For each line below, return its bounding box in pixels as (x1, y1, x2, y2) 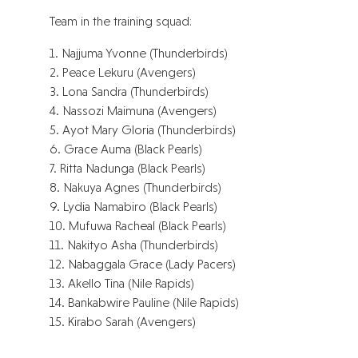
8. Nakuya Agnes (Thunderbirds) (50, 180, 222, 196)
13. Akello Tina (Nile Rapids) (50, 276, 195, 292)
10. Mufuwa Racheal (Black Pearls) (50, 218, 227, 234)
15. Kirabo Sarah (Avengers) (50, 314, 197, 330)
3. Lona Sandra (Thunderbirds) (50, 84, 209, 100)
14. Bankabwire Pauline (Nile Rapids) (50, 295, 240, 311)
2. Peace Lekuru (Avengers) (50, 65, 197, 81)
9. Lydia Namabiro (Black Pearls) (50, 199, 218, 215)
